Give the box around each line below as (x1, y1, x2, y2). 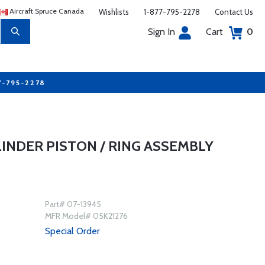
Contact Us (215, 7, 253, 17)
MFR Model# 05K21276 (44, 211, 128, 221)
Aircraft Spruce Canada (8, 7, 84, 15)
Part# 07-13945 (44, 199, 101, 209)
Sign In (148, 26, 175, 37)
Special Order (44, 225, 100, 237)
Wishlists (99, 7, 129, 17)
